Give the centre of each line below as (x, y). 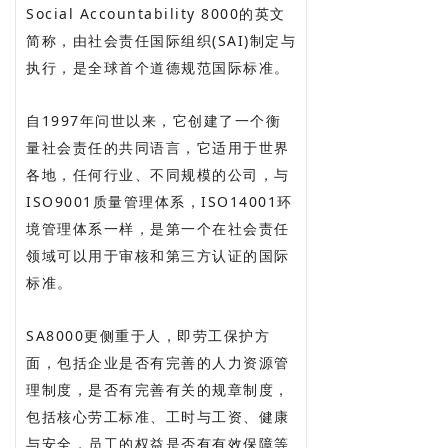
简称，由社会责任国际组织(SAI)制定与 (161, 41)
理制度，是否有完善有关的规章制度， (158, 390)
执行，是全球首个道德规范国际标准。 (158, 68)
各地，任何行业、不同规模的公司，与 (158, 175)
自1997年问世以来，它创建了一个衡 (153, 121)
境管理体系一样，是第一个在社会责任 (158, 229)
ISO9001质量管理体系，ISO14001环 (159, 202)
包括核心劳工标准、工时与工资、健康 (158, 417)
